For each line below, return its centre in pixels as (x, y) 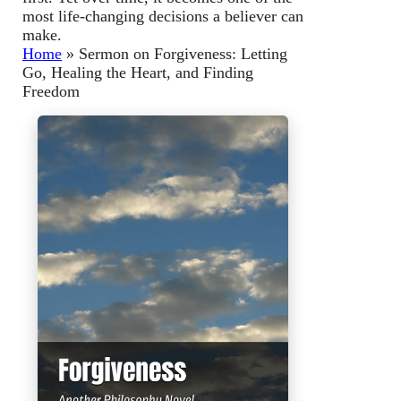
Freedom (51, 91)
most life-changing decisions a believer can (163, 16)
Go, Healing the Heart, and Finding (138, 72)
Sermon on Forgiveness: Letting (183, 53)
